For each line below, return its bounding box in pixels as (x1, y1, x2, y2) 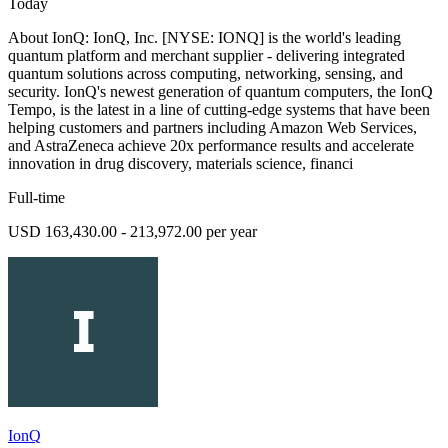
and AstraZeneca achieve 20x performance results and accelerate (8, 137, 414, 155)
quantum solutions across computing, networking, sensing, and (8, 65, 403, 83)
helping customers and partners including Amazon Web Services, (8, 119, 417, 137)
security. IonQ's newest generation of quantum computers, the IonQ (8, 83, 433, 101)
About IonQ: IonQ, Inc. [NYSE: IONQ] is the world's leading (8, 29, 401, 47)
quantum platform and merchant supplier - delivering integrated (8, 47, 405, 65)
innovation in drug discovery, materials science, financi (8, 155, 353, 173)
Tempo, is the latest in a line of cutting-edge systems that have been (8, 101, 430, 119)
